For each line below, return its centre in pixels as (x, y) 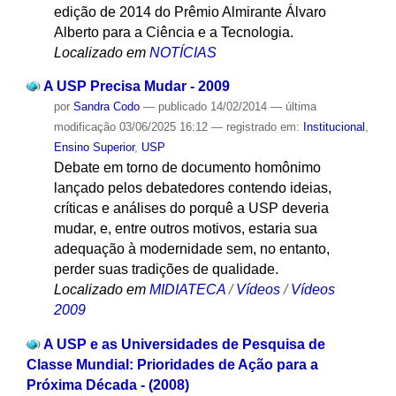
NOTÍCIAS (183, 52)
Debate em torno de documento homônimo (187, 168)
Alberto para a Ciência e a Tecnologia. (173, 32)
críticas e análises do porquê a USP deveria (191, 209)
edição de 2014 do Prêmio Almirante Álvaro (190, 11)
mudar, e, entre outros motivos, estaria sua (185, 229)
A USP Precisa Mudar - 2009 (136, 87)
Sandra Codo (106, 107)
